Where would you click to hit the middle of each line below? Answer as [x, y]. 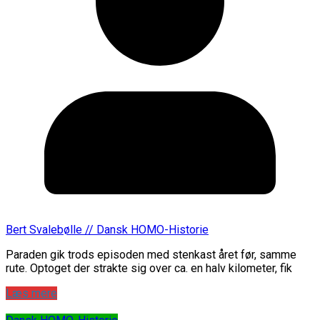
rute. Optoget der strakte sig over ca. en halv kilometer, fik [149, 268]
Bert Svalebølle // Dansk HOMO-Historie [107, 229]
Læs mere [31, 293]
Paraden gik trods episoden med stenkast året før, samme [151, 254]
